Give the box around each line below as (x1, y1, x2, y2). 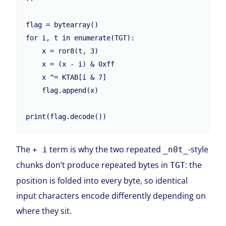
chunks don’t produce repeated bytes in (16, 159, 171, 171)
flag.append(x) (26, 86, 42, 95)
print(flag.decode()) (26, 112, 107, 121)
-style (188, 144, 209, 155)
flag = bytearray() (26, 21, 99, 29)
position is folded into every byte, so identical (16, 175, 188, 187)
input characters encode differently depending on (16, 190, 206, 202)
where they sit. (16, 205, 72, 217)
